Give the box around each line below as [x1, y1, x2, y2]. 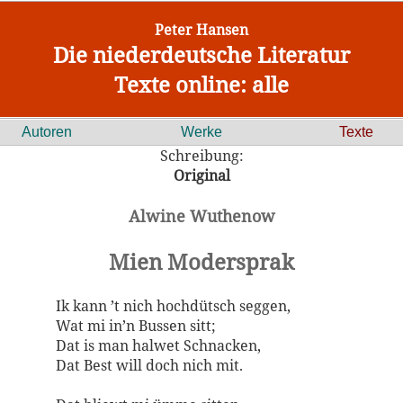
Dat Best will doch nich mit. [55, 355, 243, 375]
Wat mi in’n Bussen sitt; [55, 316, 216, 336]
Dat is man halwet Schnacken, [55, 336, 261, 355]
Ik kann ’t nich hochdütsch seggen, [55, 296, 291, 316]
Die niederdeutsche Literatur [53, 40, 350, 69]
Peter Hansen [155, 20, 248, 40]
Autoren [22, 124, 72, 139]
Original [173, 166, 230, 185]
